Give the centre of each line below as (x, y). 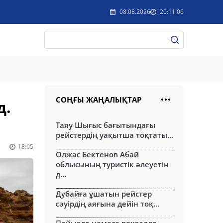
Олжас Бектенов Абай (97, 154)
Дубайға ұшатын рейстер (104, 194)
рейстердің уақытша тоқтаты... (114, 135)
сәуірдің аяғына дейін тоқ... (108, 204)
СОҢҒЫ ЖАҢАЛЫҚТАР (99, 100)
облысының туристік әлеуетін (112, 164)
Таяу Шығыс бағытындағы (106, 125)
